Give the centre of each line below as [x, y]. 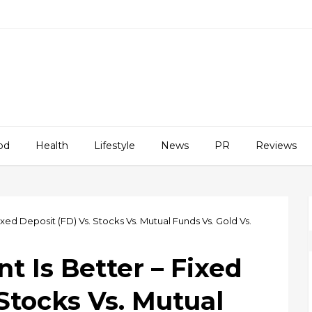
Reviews [276, 146]
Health [52, 146]
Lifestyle [115, 146]
